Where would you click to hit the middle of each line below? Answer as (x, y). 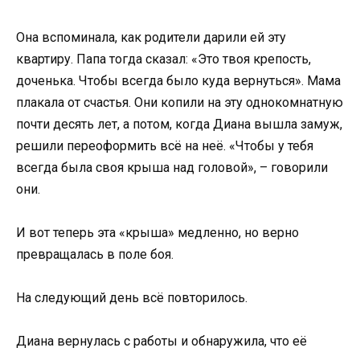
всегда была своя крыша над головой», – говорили (172, 167)
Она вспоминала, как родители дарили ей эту (151, 37)
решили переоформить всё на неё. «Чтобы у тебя (165, 145)
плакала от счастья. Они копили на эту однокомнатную (180, 102)
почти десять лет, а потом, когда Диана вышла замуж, (179, 124)
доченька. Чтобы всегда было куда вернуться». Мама (178, 80)
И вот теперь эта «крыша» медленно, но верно (157, 232)
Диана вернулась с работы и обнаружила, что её (162, 342)
